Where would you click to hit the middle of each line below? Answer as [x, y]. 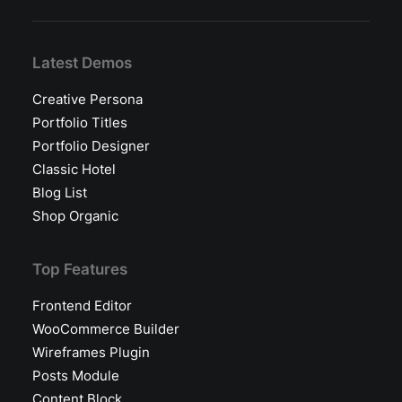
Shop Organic [75, 216]
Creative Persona [87, 99]
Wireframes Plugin [91, 352]
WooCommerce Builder [106, 329]
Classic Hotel [74, 169]
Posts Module [76, 376]
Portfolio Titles [80, 122]
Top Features [80, 269]
